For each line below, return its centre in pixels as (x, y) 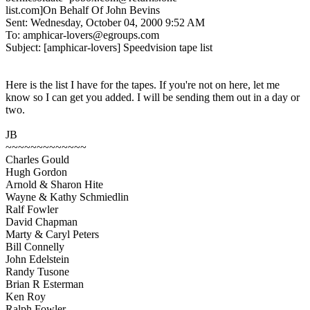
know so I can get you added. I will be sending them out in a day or (153, 97)
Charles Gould (37, 159)
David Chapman (42, 221)
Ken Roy (26, 296)
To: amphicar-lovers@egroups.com (82, 35)
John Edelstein (37, 259)
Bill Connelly (35, 246)
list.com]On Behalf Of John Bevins (83, 10)
